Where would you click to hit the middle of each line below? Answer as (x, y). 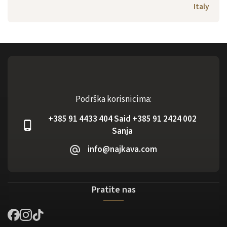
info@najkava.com (122, 149)
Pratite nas (113, 189)
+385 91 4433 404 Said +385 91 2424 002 (122, 119)
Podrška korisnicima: (113, 99)
